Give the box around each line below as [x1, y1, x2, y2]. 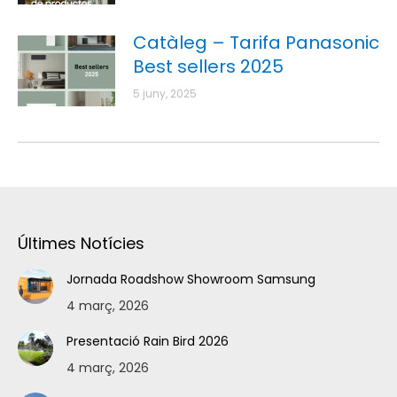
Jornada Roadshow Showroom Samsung [66, 270, 315, 289]
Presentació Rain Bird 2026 [66, 332, 229, 351]
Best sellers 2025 [133, 54, 284, 80]
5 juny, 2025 [133, 86, 197, 102]
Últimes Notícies [18, 232, 144, 255]
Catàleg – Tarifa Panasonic [133, 30, 379, 56]
